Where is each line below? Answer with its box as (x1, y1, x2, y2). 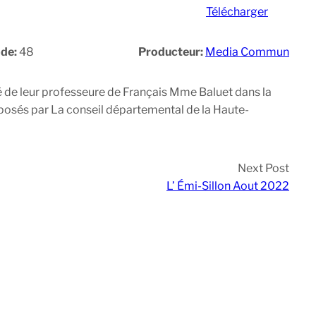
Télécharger (206, 5, 268, 19)
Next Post (238, 162, 289, 176)
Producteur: (138, 45, 205, 59)
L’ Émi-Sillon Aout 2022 (166, 179, 289, 193)
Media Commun (205, 45, 289, 59)
